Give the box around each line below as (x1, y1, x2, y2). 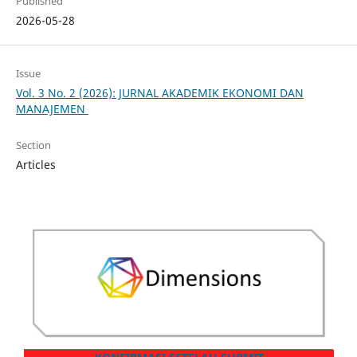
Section (15, 138, 51, 153)
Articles (15, 157, 56, 173)
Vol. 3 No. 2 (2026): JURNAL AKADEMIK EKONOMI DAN (15, 85, 304, 101)
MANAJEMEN (15, 101, 88, 117)
